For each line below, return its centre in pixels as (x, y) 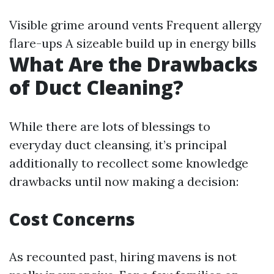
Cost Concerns (72, 219)
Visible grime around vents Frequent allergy (135, 25)
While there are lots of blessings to (110, 126)
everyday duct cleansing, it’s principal (118, 145)
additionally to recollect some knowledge (129, 163)
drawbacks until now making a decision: (124, 181)
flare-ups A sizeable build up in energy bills (133, 43)
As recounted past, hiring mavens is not (123, 257)
